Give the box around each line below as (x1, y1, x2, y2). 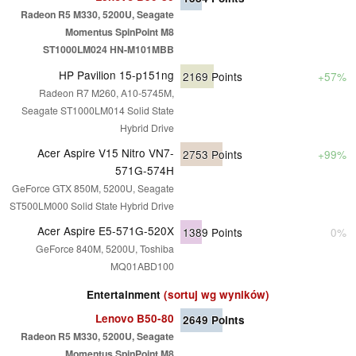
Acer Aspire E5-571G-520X (37, 222, 174, 238)
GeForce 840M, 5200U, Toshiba (36, 241, 174, 255)
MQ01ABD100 (110, 258, 174, 273)
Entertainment (87, 286, 164, 302)
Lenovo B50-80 (95, 310, 174, 326)
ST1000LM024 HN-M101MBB (43, 41, 174, 56)
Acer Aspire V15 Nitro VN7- (37, 144, 174, 161)
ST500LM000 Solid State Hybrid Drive (10, 198, 174, 212)
